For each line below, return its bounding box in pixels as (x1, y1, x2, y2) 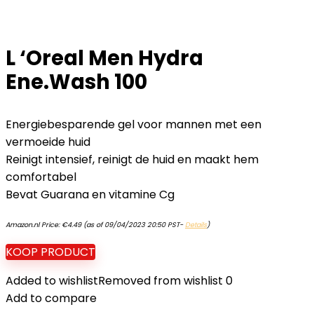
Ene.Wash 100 (6, 68, 147, 96)
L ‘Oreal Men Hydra (6, 44, 203, 72)
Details (185, 220, 207, 229)
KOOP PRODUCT (6, 244, 95, 260)
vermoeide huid (6, 134, 90, 150)
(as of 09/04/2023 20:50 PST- (81, 220, 185, 229)
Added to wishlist (6, 273, 98, 289)
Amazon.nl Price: (6, 220, 62, 229)
